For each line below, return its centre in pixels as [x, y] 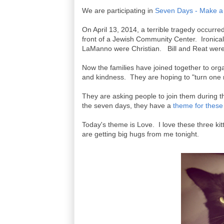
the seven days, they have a [127, 105]
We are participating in [118, 10]
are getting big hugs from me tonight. [140, 134]
